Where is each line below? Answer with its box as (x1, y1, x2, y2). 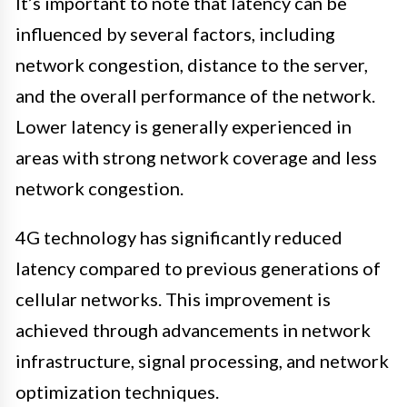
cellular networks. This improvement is (15, 288, 331, 311)
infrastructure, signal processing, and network (15, 350, 389, 372)
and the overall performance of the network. (15, 84, 375, 107)
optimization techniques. (15, 381, 219, 403)
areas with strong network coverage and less (15, 146, 377, 169)
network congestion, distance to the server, (15, 54, 368, 76)
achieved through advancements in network (15, 319, 371, 342)
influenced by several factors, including (15, 23, 335, 45)
